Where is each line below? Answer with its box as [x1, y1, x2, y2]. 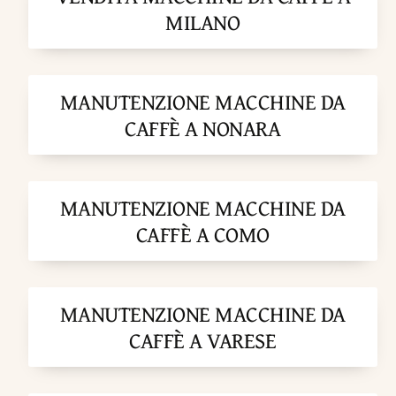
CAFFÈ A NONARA [125, 112, 281, 145]
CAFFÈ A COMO [135, 218, 270, 251]
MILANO [165, 6, 240, 39]
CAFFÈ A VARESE [129, 324, 277, 357]
